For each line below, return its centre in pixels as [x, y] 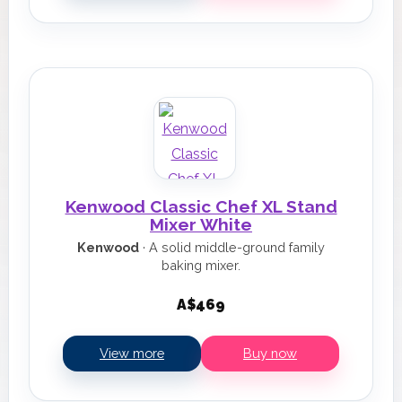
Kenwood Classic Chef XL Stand [201, 206]
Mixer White [201, 224]
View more [132, 353]
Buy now [270, 353]
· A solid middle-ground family [232, 247]
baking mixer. [201, 265]
